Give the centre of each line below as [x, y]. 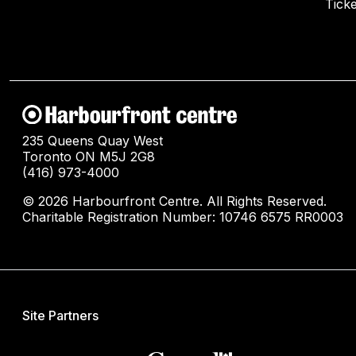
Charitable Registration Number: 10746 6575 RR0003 [183, 217]
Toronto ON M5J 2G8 [89, 156]
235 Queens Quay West [93, 140]
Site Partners [60, 315]
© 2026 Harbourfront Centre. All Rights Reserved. [174, 201]
